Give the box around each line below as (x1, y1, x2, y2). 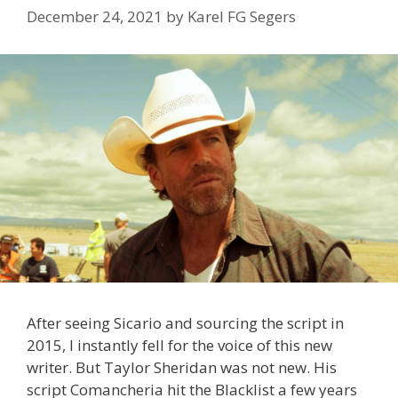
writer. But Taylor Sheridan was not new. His (27, 357, 337, 378)
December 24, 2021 (27, 5, 163, 27)
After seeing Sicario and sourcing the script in (27, 313, 344, 334)
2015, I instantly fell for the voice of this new (27, 335, 332, 356)
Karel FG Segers (187, 5, 296, 27)
